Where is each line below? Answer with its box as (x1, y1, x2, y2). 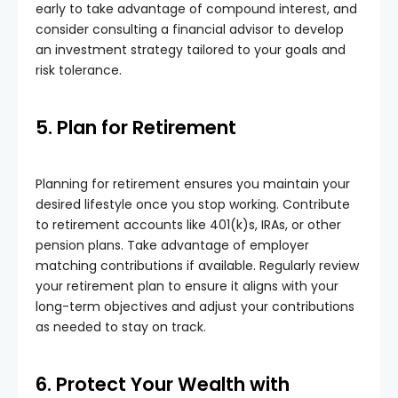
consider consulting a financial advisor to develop (36, 20, 344, 38)
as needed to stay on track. (36, 318, 206, 336)
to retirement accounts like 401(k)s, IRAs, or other (36, 216, 341, 234)
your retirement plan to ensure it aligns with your (36, 277, 338, 295)
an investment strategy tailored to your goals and (36, 41, 346, 59)
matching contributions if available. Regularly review (36, 257, 359, 275)
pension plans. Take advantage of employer (36, 236, 309, 254)
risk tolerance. (36, 61, 122, 79)
